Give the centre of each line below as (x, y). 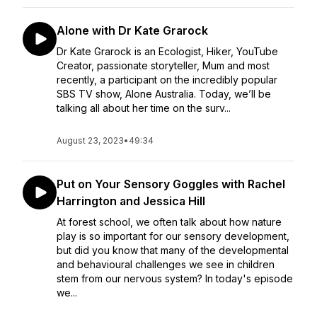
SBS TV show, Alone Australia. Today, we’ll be (164, 94)
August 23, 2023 (90, 140)
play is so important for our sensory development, (173, 236)
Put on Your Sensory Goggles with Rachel (171, 184)
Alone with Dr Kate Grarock (132, 30)
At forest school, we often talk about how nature (169, 222)
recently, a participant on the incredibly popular (167, 80)
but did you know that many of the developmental (173, 250)
